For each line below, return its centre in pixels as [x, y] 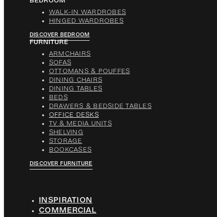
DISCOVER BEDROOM [60, 34]
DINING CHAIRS [76, 79]
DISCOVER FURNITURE [61, 163]
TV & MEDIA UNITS [80, 123]
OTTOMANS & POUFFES [89, 71]
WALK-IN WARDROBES [87, 12]
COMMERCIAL [68, 210]
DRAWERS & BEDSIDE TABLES [100, 106]
